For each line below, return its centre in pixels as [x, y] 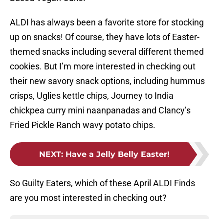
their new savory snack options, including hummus [107, 81]
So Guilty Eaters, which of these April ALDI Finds [102, 183]
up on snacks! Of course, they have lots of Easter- [105, 37]
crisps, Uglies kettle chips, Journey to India [92, 96]
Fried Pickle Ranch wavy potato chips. [83, 125]
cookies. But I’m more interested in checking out [103, 66]
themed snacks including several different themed [107, 52]
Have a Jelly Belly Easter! [117, 154]
